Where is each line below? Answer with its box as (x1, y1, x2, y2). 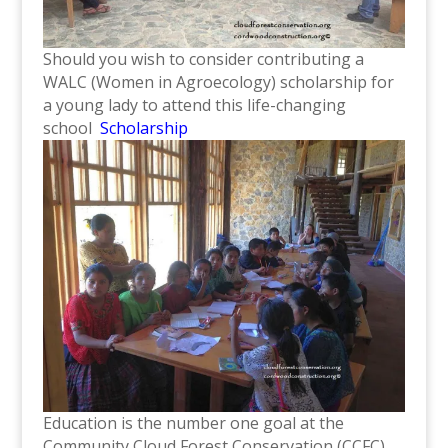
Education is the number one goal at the (42, 411, 344, 434)
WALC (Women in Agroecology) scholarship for (42, 70, 394, 93)
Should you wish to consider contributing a (42, 47, 364, 70)
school (42, 116, 96, 139)
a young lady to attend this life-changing (42, 93, 346, 116)
